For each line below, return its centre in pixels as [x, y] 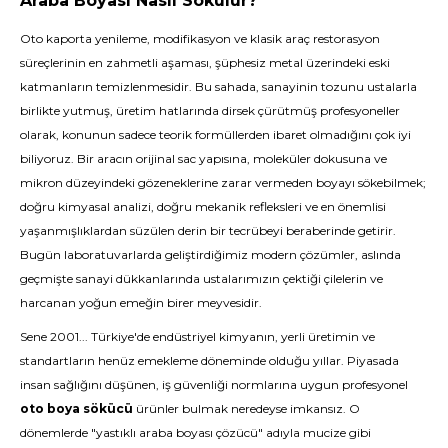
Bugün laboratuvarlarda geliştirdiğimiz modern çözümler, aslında [210, 254]
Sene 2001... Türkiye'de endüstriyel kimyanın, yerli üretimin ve [197, 336]
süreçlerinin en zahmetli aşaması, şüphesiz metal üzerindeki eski [205, 62]
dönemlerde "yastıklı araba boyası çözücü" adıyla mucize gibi [195, 432]
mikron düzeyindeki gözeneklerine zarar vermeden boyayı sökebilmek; [223, 182]
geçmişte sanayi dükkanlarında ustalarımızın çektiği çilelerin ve [201, 278]
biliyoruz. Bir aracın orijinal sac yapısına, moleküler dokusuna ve [203, 158]
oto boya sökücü [76, 408]
